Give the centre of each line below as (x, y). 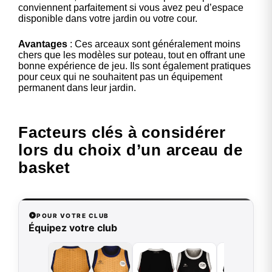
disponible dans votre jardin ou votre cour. (108, 19)
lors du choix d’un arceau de (131, 150)
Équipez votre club (73, 228)
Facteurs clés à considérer (122, 133)
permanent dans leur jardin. (77, 88)
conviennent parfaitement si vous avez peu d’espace (131, 8)
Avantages (43, 44)
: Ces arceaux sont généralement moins (154, 44)
